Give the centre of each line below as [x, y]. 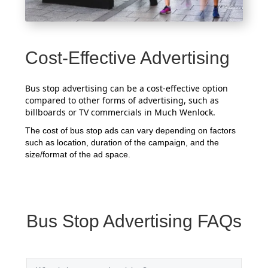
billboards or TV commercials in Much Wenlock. [121, 112]
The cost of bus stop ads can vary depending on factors [131, 130]
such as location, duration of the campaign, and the [122, 142]
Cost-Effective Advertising [128, 57]
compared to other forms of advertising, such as [122, 100]
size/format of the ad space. [78, 154]
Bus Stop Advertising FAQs [134, 221]
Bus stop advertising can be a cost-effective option [127, 88]
